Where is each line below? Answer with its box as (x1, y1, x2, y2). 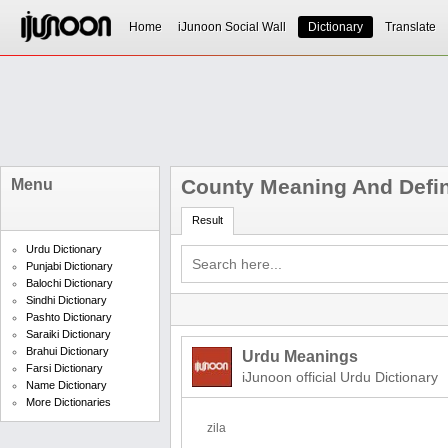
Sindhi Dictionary (26, 294, 107, 306)
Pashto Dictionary (26, 311, 112, 323)
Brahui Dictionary (26, 345, 109, 357)
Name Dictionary (26, 379, 107, 391)
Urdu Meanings (242, 348, 358, 365)
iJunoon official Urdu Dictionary (242, 369, 438, 385)
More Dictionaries (26, 396, 111, 408)
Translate (384, 20, 436, 34)
